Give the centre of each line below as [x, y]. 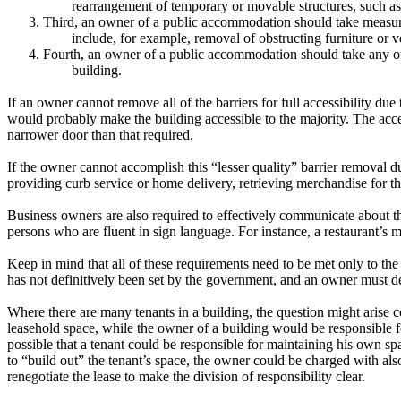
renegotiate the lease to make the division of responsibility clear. [186, 376]
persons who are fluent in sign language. [121, 231]
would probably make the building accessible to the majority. [178, 119]
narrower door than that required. [100, 135]
